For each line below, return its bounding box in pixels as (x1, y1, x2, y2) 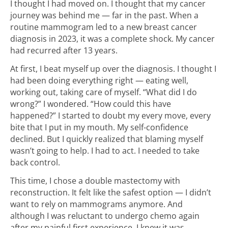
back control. (10, 156, 60, 168)
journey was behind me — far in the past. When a (10, 9, 198, 21)
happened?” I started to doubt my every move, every (10, 109, 211, 121)
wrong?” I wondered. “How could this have (10, 98, 171, 109)
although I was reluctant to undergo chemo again (10, 210, 199, 222)
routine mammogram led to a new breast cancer (10, 21, 197, 33)
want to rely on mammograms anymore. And (10, 198, 183, 210)
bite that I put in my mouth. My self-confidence (10, 121, 188, 133)
